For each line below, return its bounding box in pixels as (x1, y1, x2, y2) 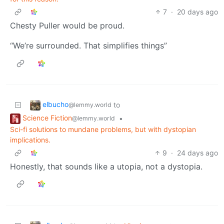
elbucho (42, 100, 68, 109)
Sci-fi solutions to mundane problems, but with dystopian (10, 124, 196, 133)
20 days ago (177, 7, 218, 16)
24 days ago (177, 148, 218, 157)
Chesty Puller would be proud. (10, 20, 124, 31)
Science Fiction (22, 113, 72, 122)
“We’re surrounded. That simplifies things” (10, 40, 167, 51)
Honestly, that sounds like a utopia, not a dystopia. (10, 161, 202, 171)
